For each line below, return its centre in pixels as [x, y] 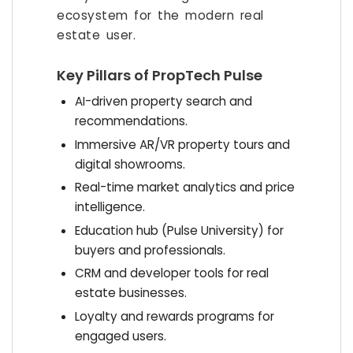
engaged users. [120, 336]
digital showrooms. [130, 164]
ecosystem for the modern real [160, 15]
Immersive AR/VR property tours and [182, 144]
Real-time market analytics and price [184, 188]
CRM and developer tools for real [171, 273]
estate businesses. [130, 293]
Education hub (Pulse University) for [179, 230]
